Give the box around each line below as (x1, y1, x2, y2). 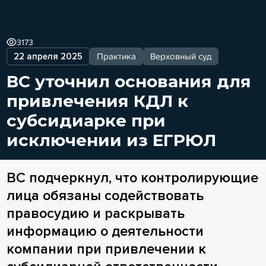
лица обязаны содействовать (6, 186, 204, 204)
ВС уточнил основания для (6, 71, 251, 91)
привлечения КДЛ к (6, 90, 188, 111)
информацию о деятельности (6, 222, 204, 240)
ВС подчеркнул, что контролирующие (6, 169, 258, 186)
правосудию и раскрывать (6, 204, 185, 222)
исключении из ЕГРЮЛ (6, 129, 216, 150)
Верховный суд (150, 50, 211, 62)
